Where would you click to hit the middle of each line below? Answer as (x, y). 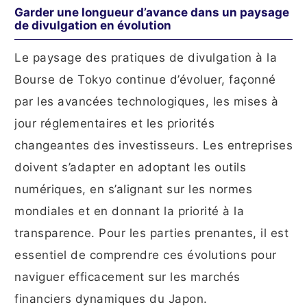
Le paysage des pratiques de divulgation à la (146, 58)
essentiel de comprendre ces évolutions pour (146, 255)
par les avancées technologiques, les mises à (146, 102)
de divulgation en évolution (93, 26)
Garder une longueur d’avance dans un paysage (152, 13)
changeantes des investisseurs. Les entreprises (153, 146)
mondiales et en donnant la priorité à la (129, 211)
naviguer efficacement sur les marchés (127, 277)
